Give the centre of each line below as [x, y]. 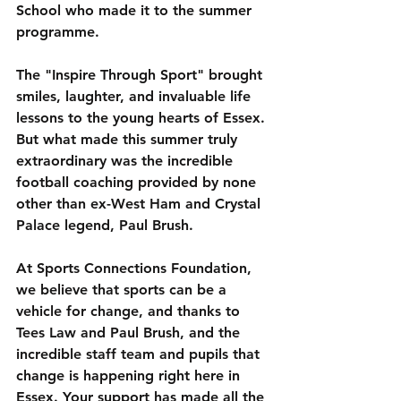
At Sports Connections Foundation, [136, 268]
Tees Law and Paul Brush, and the [130, 333]
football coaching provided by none [138, 182]
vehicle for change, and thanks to [130, 311]
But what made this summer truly [129, 139]
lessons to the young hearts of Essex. [143, 118]
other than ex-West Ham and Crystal [141, 204]
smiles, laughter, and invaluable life [136, 96]
